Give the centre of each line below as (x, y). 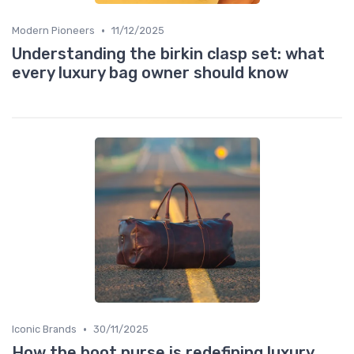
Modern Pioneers (53, 31)
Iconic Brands (44, 330)
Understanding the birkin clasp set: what (168, 54)
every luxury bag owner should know (150, 73)
